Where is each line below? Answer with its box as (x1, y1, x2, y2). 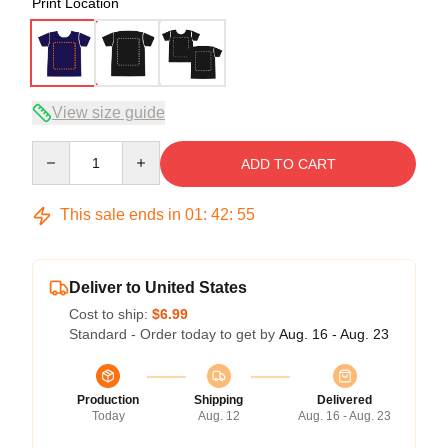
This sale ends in (56, 206, 185, 223)
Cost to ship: (69, 306, 152, 322)
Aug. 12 (197, 409, 240, 423)
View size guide (52, 104, 165, 121)
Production (77, 393, 139, 407)
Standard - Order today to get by (69, 326, 279, 342)
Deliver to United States (69, 279, 247, 296)
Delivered (317, 393, 372, 407)
